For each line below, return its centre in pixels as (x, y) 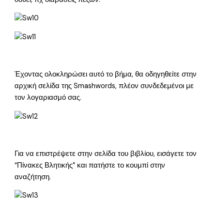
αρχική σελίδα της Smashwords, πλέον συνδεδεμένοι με (104, 86)
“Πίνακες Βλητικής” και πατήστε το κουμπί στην (90, 165)
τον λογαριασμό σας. (48, 98)
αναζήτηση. (33, 177)
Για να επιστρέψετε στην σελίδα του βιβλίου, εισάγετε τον (106, 154)
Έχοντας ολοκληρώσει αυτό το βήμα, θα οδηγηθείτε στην (106, 75)
